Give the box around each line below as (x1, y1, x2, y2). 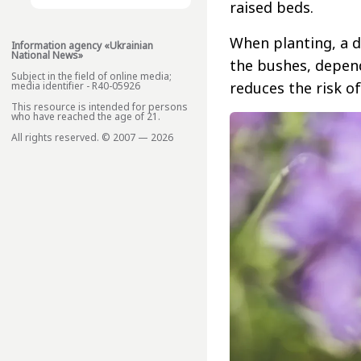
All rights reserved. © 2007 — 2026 (11, 131, 173, 145)
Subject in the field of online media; (11, 69, 172, 84)
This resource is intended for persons (11, 100, 188, 114)
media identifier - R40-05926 (11, 79, 140, 93)
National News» (11, 48, 83, 63)
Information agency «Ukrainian (11, 39, 153, 53)
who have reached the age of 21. (11, 110, 160, 124)
